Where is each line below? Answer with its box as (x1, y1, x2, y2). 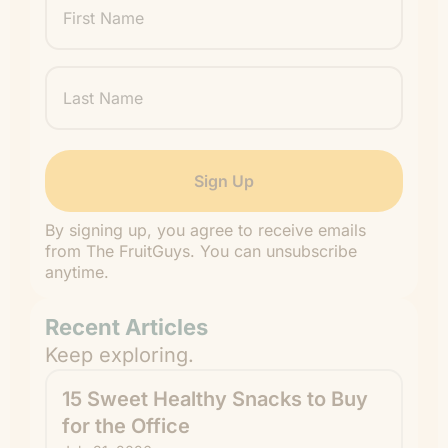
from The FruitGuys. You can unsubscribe (45, 241, 357, 261)
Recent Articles (45, 314, 208, 340)
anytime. (45, 262, 109, 282)
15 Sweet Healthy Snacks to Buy (62, 387, 368, 411)
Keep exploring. (45, 343, 194, 367)
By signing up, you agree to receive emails (45, 220, 366, 240)
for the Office (62, 414, 190, 438)
